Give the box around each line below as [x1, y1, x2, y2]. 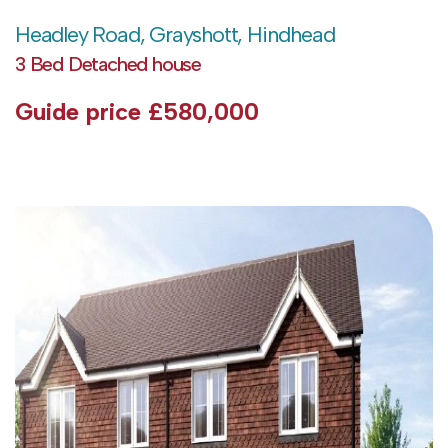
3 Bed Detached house [15, 52, 201, 77]
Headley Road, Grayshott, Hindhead [15, 21, 335, 49]
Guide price [15, 97, 148, 127]
